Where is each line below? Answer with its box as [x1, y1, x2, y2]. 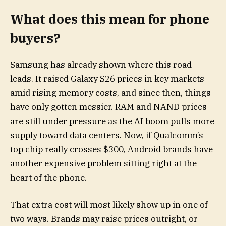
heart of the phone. [10, 172, 87, 183]
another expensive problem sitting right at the [10, 157, 197, 169]
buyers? [10, 29, 61, 46]
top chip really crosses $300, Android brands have [10, 143, 213, 155]
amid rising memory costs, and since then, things [10, 87, 211, 98]
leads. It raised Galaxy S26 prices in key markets [10, 73, 204, 84]
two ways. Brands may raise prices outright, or [10, 213, 198, 225]
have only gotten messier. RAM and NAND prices [10, 101, 207, 112]
